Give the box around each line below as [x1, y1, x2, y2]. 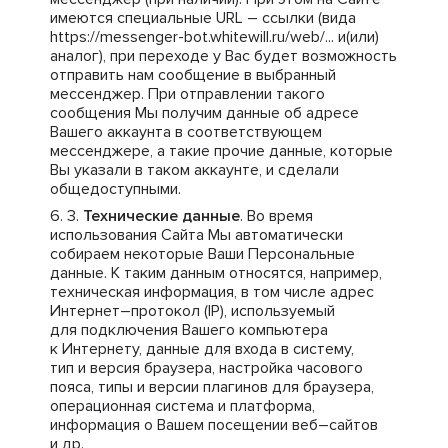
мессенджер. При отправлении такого [50, 84, 325, 104]
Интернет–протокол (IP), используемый [50, 301, 335, 321]
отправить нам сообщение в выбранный [50, 65, 336, 85]
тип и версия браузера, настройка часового [50, 358, 363, 378]
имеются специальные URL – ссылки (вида [50, 8, 356, 28]
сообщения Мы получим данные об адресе [50, 103, 359, 123]
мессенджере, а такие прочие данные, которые [50, 141, 393, 161]
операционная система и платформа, [50, 396, 315, 416]
